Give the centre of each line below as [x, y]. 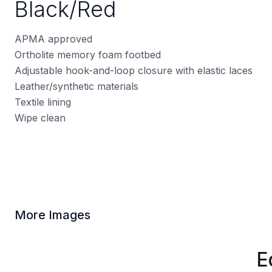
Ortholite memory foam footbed [88, 54]
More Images [53, 215]
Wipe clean [40, 117]
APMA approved [53, 39]
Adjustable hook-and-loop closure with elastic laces [134, 70]
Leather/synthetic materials [76, 86]
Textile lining [43, 102]
